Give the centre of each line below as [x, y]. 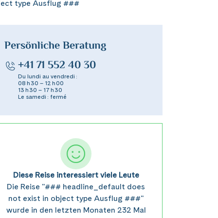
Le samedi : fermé [42, 97]
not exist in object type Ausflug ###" [76, 198]
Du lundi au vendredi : [48, 76]
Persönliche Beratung [55, 46]
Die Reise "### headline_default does [76, 187]
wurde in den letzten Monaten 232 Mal [76, 210]
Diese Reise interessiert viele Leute [76, 175]
